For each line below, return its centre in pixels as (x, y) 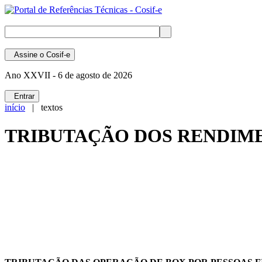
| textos (44, 107)
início (15, 107)
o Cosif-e (54, 55)
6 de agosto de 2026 (94, 75)
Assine (23, 55)
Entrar (22, 96)
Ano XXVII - (30, 75)
